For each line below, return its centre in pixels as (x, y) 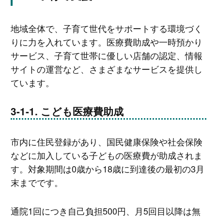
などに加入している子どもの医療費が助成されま (106, 155)
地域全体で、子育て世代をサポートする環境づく (106, 28)
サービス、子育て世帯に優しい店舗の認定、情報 (106, 55)
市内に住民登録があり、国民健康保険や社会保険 (106, 141)
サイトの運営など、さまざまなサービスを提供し (106, 69)
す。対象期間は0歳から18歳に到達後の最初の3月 (107, 168)
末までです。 (37, 182)
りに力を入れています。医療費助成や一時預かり (106, 42)
